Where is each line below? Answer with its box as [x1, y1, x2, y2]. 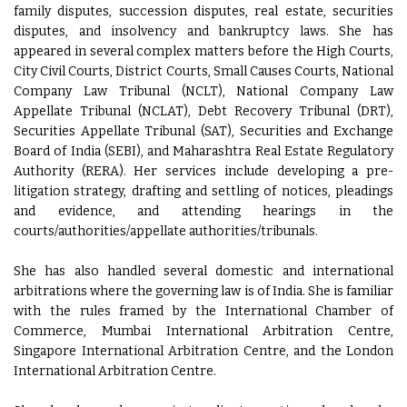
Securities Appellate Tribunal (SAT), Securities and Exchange [14, 124, 393, 140]
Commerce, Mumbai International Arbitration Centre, [14, 323, 393, 340]
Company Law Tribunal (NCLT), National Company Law [14, 84, 393, 100]
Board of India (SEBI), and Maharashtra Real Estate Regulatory [14, 144, 393, 160]
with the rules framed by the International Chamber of [14, 303, 393, 320]
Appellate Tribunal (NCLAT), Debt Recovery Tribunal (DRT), [14, 104, 393, 120]
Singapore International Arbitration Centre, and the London [14, 343, 393, 360]
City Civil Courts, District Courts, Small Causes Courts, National [14, 64, 393, 80]
